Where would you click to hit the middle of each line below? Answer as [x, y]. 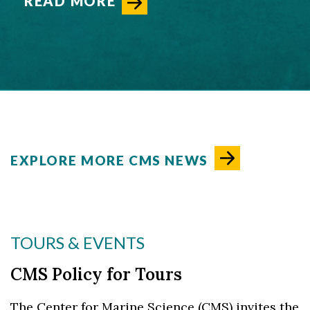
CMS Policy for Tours [96, 274]
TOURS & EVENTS [77, 242]
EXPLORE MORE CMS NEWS [109, 161]
